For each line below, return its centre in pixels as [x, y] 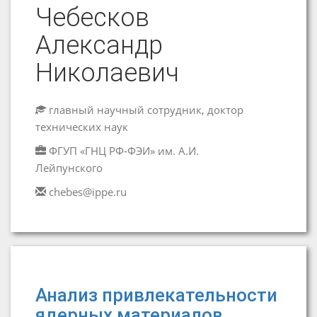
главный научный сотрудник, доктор [145, 110]
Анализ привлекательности [156, 295]
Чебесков [92, 18]
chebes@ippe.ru [88, 192]
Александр [99, 45]
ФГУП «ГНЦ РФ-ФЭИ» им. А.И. [124, 151]
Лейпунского [69, 168]
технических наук [82, 127]
